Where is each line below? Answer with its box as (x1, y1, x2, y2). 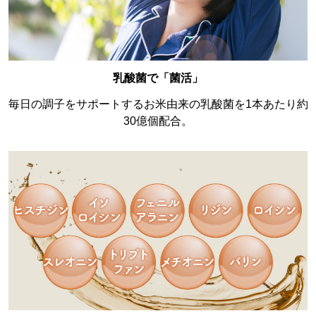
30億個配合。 (123, 114, 193, 127)
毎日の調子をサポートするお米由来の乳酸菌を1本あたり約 (8, 97, 308, 110)
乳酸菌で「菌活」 (113, 71, 203, 84)
